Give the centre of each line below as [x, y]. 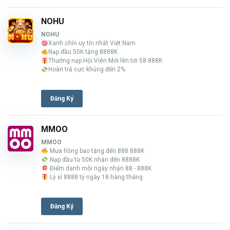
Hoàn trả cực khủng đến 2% [87, 70]
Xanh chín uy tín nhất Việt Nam [92, 43]
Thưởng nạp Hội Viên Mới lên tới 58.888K [105, 61]
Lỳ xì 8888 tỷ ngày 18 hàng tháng [95, 177]
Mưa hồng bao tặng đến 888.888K [96, 151]
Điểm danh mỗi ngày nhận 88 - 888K [100, 169]
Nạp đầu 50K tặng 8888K [83, 52]
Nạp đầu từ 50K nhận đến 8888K [94, 160]
